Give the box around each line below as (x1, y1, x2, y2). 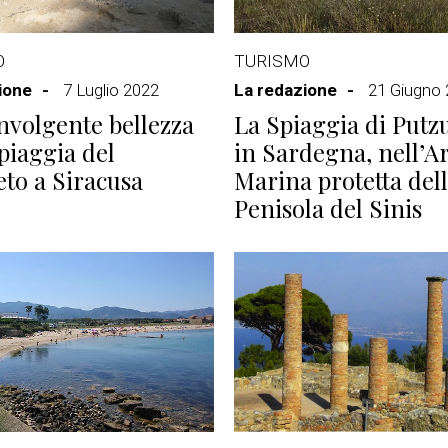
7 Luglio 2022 (63, 80, 159, 100)
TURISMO (234, 51, 310, 71)
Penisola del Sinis (234, 192, 422, 224)
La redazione (234, 80, 337, 100)
